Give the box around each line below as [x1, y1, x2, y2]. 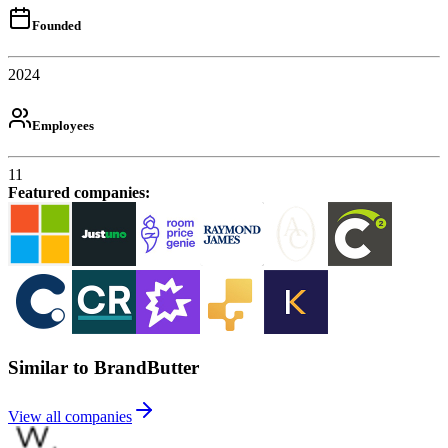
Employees [32, 117, 94, 133]
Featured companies [8, 184, 145, 202]
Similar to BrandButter [8, 356, 199, 378]
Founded [32, 17, 81, 33]
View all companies [8, 407, 132, 425]
